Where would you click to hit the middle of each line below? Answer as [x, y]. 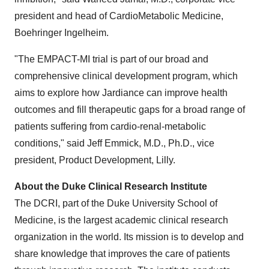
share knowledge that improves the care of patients [122, 254]
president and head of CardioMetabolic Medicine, [119, 16]
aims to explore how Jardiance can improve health [121, 93]
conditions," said [51, 144]
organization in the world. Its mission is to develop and [129, 237]
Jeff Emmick [113, 144]
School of [196, 204]
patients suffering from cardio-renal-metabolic [110, 127]
